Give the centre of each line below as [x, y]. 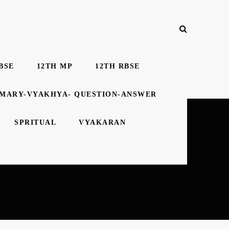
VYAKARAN [102, 122]
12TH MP [54, 66]
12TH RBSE [118, 66]
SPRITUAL [36, 122]
